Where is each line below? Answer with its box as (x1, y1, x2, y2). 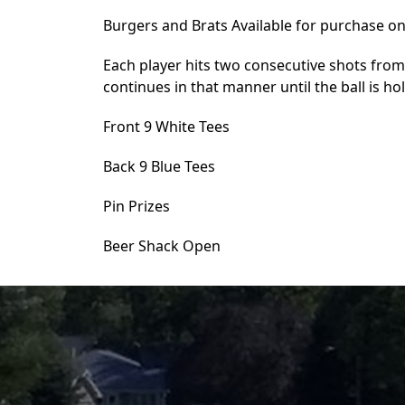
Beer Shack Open (103, 236, 221, 256)
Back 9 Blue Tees (103, 156, 215, 176)
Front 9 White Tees (103, 117, 230, 137)
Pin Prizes (103, 196, 170, 216)
